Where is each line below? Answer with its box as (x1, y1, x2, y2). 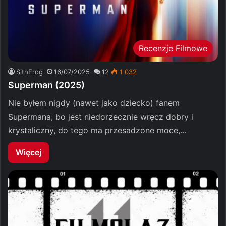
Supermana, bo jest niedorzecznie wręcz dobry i (8, 111, 193, 122)
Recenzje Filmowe (139, 43, 207, 54)
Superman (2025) (8, 80, 85, 91)
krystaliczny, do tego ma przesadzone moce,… (8, 125, 187, 136)
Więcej (16, 147, 41, 158)
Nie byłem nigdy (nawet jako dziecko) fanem (8, 98, 180, 108)
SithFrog (16, 68, 43, 76)
